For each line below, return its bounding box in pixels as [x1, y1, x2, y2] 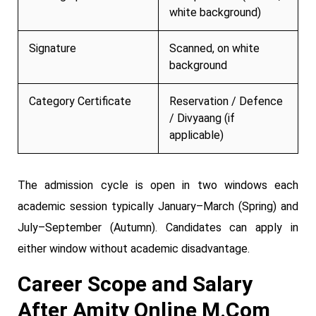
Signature [29, 41, 76, 55]
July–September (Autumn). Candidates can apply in [18, 220, 298, 234]
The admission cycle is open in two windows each [18, 178, 298, 192]
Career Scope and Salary [18, 271, 253, 296]
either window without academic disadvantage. [18, 241, 250, 255]
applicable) [169, 128, 224, 142]
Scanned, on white [169, 41, 260, 55]
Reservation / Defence [169, 94, 283, 108]
